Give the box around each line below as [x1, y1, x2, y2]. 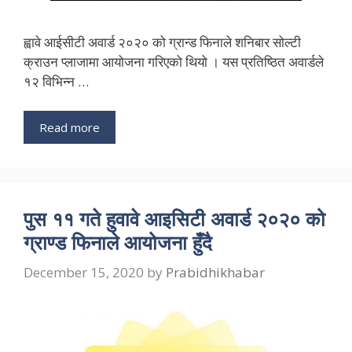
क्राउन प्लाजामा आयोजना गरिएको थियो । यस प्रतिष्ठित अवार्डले [24, 52, 324, 71]
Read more [39, 119, 100, 136]
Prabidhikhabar [166, 262, 265, 281]
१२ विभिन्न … [24, 71, 89, 90]
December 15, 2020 [24, 262, 144, 281]
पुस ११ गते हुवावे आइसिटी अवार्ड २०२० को [24, 205, 325, 233]
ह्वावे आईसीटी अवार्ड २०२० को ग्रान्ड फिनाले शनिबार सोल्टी [24, 32, 301, 51]
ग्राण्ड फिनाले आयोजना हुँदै [24, 229, 212, 256]
